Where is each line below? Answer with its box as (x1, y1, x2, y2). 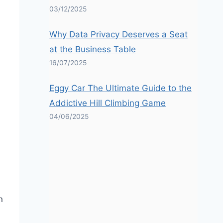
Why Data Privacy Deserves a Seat (49, 29, 188, 39)
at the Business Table (49, 44, 136, 54)
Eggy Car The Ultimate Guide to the (49, 83, 192, 93)
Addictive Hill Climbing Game (49, 98, 166, 108)
